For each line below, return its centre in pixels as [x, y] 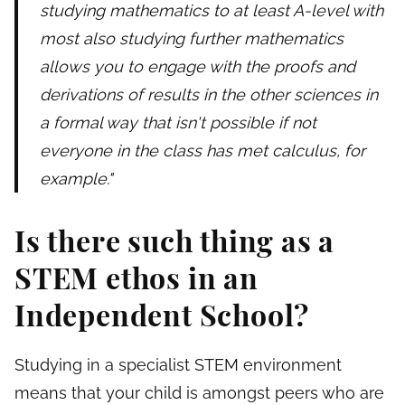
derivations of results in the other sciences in [209, 95]
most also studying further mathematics [192, 39]
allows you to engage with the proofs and [198, 67]
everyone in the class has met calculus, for [202, 151]
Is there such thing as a [175, 240]
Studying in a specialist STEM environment [178, 365]
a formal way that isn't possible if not [178, 123]
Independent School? [162, 315]
